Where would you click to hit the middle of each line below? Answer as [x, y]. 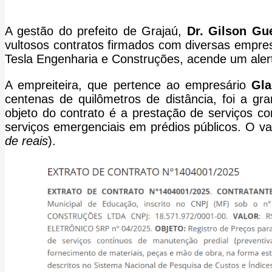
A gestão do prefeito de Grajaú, [96, 31]
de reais [26, 141]
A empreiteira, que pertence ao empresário [128, 85]
